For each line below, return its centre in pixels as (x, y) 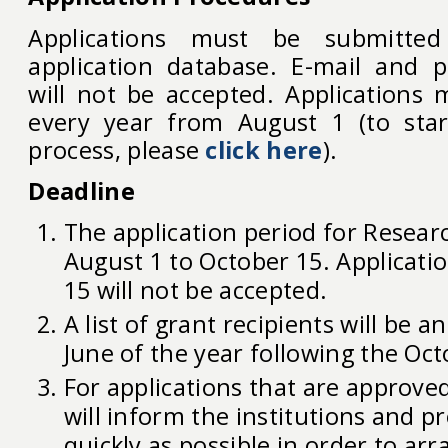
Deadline (81, 190)
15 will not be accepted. (195, 290)
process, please (117, 149)
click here (264, 149)
